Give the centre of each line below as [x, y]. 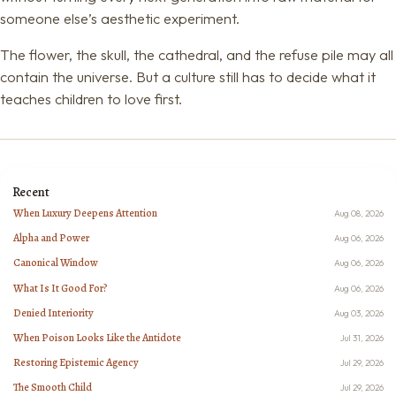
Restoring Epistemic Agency [76, 362]
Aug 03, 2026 [359, 313]
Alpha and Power [52, 238]
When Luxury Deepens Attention [86, 213]
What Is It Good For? [61, 288]
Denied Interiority [54, 312]
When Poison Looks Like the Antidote [98, 337]
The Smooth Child [53, 387]
